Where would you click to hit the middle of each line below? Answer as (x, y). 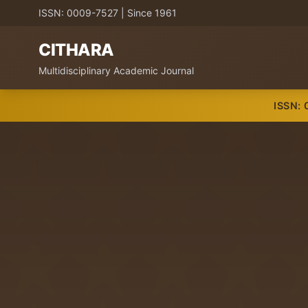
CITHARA (76, 50)
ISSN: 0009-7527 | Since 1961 (108, 13)
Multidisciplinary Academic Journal (116, 70)
